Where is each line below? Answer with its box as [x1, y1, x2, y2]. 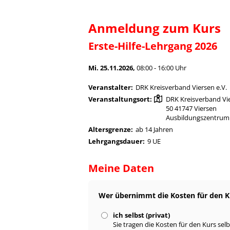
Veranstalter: [88, 83, 133, 92]
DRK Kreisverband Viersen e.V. [136, 83, 227, 92]
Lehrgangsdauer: [88, 137, 145, 146]
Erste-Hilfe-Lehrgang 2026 [88, 39, 217, 53]
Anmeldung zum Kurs [88, 20, 221, 37]
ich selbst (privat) [112, 210, 170, 220]
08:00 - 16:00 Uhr [137, 63, 186, 73]
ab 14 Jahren [136, 125, 173, 135]
